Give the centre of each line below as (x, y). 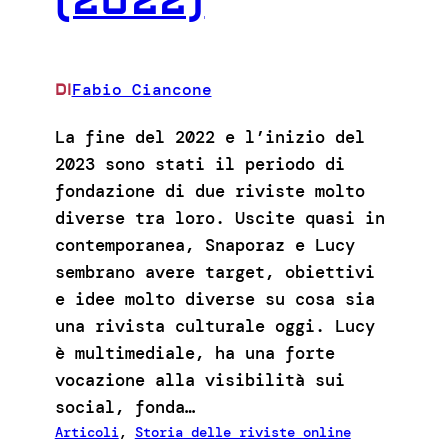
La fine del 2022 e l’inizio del (209, 136)
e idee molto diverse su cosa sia (214, 298)
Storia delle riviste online (242, 431)
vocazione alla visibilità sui (199, 379)
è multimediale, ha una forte (194, 352)
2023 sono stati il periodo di (199, 163)
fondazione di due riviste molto (209, 190)
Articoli (86, 431)
